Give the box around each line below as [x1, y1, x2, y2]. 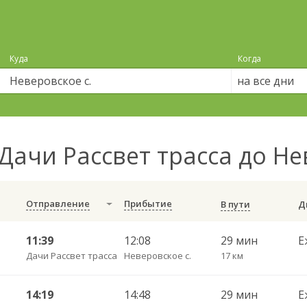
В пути [220, 198, 250, 210]
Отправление [25, 197, 90, 210]
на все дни [236, 73, 294, 88]
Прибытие [123, 197, 172, 210]
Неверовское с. [123, 249, 191, 262]
